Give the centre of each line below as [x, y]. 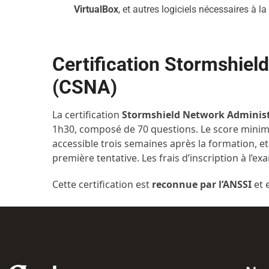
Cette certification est [102, 184]
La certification [87, 115]
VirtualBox [96, 9]
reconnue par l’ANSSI [202, 184]
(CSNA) [85, 87]
